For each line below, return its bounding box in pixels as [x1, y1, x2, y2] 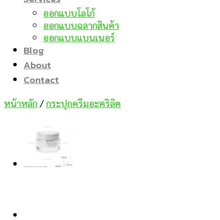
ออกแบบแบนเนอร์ [43, 30, 115, 43]
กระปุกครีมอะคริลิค [46, 97, 121, 110]
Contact [24, 72, 59, 87]
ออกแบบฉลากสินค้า [43, 18, 119, 31]
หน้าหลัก [4, 97, 37, 110]
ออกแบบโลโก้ [43, 6, 95, 19]
